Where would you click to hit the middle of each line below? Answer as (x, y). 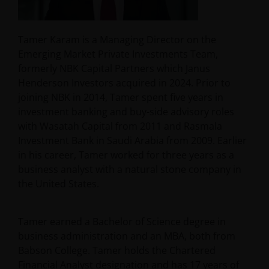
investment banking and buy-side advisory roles (126, 112)
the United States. (59, 184)
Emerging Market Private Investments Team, (118, 54)
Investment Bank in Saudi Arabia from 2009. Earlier (132, 141)
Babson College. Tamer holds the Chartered (117, 250)
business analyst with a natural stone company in (130, 169)
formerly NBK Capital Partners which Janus (114, 68)
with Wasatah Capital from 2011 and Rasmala (120, 126)
